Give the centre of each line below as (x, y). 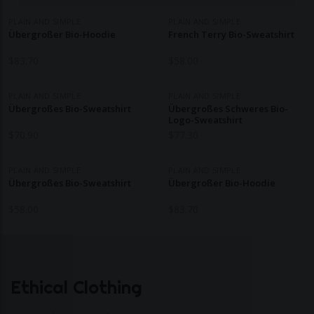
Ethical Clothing (76, 287)
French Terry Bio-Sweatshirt (231, 34)
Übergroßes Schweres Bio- (228, 109)
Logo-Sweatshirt (205, 120)
